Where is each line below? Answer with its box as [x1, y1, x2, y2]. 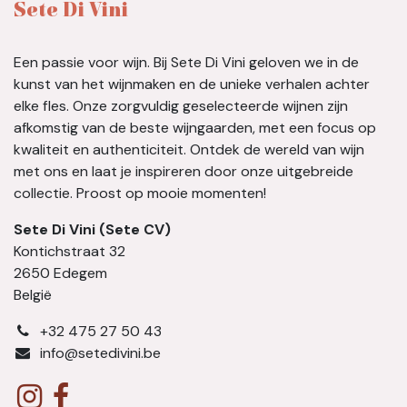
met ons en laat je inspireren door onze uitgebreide [14, 162, 353, 182]
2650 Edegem [14, 263, 111, 283]
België [14, 285, 52, 305]
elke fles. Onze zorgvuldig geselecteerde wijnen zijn [14, 96, 348, 116]
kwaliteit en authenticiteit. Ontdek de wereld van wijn [14, 140, 364, 160]
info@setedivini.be [39, 343, 161, 363]
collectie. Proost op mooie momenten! [14, 184, 266, 203]
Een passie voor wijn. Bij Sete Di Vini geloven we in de [14, 53, 359, 73]
